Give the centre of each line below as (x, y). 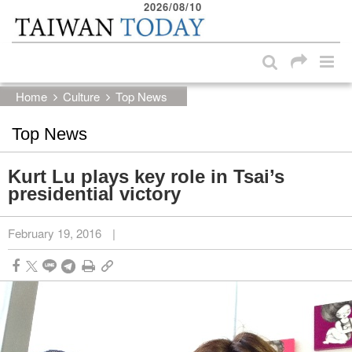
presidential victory (94, 193)
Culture (81, 96)
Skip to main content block (90, 16)
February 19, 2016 (55, 233)
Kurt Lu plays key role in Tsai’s (146, 176)
